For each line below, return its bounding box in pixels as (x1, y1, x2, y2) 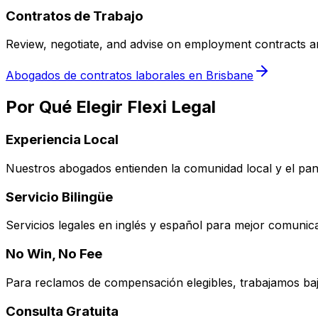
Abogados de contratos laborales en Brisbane (6, 68, 253, 83)
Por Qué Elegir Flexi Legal (6, 97, 216, 118)
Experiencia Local (6, 131, 119, 148)
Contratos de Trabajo (6, 7, 143, 24)
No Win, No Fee (6, 246, 102, 263)
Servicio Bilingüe (6, 188, 113, 205)
